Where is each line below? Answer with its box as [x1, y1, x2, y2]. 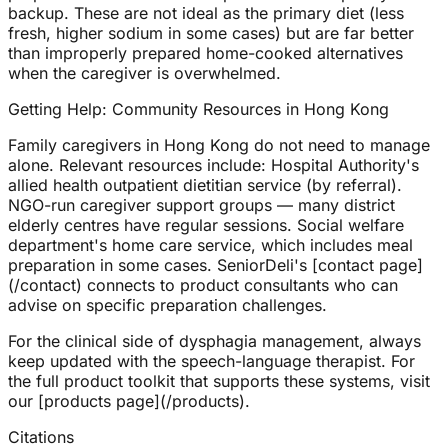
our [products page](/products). [8, 391, 250, 412]
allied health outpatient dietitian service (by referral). [8, 175, 402, 196]
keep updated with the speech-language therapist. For [8, 351, 415, 372]
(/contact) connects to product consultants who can [8, 275, 398, 296]
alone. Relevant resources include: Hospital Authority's [8, 155, 419, 176]
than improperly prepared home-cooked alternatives [8, 43, 403, 64]
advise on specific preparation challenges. [8, 295, 327, 316]
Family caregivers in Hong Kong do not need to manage [8, 135, 430, 156]
